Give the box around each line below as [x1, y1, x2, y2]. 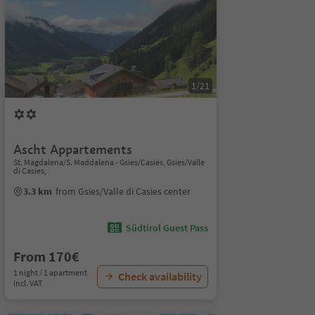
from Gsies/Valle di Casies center [55, 185, 191, 198]
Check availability [117, 269, 202, 283]
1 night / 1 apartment [13, 267, 87, 278]
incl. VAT [13, 278, 42, 288]
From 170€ [13, 247, 79, 265]
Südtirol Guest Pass [125, 221, 208, 234]
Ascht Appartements [13, 141, 132, 157]
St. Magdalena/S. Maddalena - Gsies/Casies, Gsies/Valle [13, 157, 205, 167]
